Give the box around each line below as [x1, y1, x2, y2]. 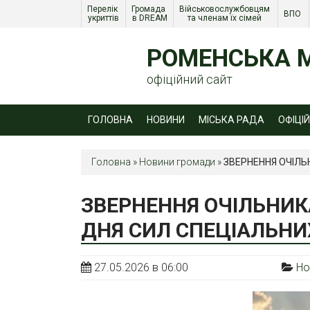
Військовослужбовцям [179, 4, 270, 14]
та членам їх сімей [188, 13, 264, 23]
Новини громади [139, 156, 215, 167]
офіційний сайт [147, 71, 232, 86]
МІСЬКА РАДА [199, 113, 264, 125]
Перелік [87, 4, 118, 14]
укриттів [88, 13, 119, 23]
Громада [131, 4, 165, 14]
